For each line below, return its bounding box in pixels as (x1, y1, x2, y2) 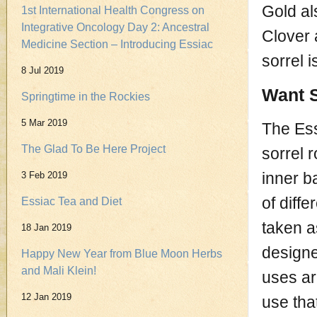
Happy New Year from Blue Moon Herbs (21, 248, 222, 260)
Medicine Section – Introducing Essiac (21, 38, 213, 50)
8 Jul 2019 (21, 65, 64, 76)
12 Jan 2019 (21, 292, 71, 302)
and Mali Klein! (21, 265, 96, 277)
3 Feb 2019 (21, 170, 67, 180)
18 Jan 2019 (21, 222, 71, 233)
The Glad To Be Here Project (21, 143, 166, 155)
